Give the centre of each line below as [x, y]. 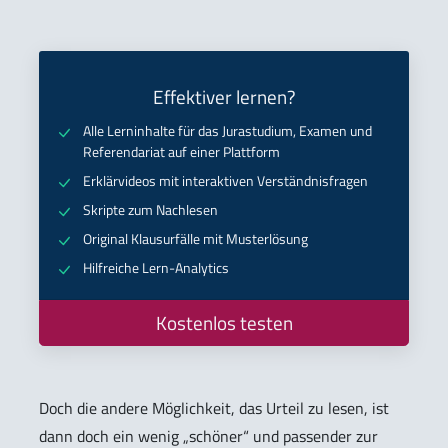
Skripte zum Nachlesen [150, 210]
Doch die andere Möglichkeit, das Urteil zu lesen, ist [214, 408]
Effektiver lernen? [224, 97]
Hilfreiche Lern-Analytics [156, 268]
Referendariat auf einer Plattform [181, 152]
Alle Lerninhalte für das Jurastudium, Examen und [227, 131]
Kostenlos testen [224, 323]
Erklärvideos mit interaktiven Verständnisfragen [225, 181]
